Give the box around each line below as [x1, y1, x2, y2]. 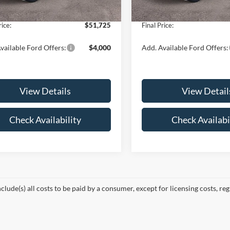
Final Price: [142, 21, 174, 29]
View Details [20, 85, 71, 97]
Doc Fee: [142, 6, 168, 15]
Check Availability [9, 113, 81, 125]
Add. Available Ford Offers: [142, 43, 229, 52]
